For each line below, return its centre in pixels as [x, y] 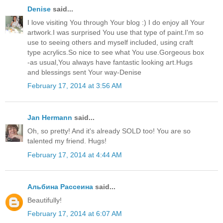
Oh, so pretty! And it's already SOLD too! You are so [109, 131]
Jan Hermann [50, 118]
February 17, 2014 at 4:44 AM [75, 155]
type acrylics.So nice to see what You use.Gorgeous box [116, 52]
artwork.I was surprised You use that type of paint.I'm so [115, 32]
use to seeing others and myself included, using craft [110, 42]
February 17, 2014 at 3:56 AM [75, 86]
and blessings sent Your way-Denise [84, 72]
